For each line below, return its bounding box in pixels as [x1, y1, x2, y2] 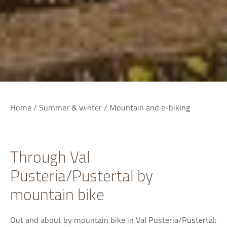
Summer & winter [39, 99, 104, 115]
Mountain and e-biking [109, 99, 190, 115]
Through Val [10, 142, 90, 172]
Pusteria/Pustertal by [10, 161, 153, 191]
